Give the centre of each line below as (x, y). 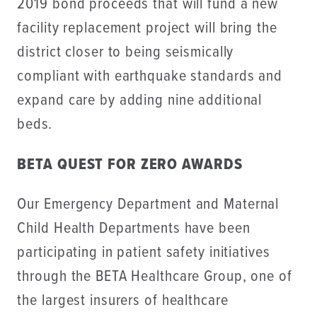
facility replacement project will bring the (147, 29)
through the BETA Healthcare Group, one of (155, 277)
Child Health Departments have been (134, 229)
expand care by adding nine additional (140, 101)
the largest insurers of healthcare (123, 301)
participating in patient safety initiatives (144, 253)
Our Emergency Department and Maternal (148, 204)
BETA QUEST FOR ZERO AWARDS (130, 165)
